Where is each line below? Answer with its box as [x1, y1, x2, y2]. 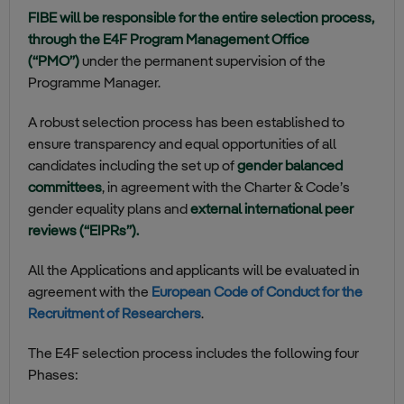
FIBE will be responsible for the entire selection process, [28, 12, 374, 26]
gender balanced [237, 160, 343, 174]
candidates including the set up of [28, 160, 237, 174]
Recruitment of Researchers [28, 308, 201, 322]
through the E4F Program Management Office [28, 33, 309, 48]
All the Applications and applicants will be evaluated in [28, 264, 360, 279]
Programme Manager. [28, 77, 161, 91]
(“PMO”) [28, 55, 79, 69]
